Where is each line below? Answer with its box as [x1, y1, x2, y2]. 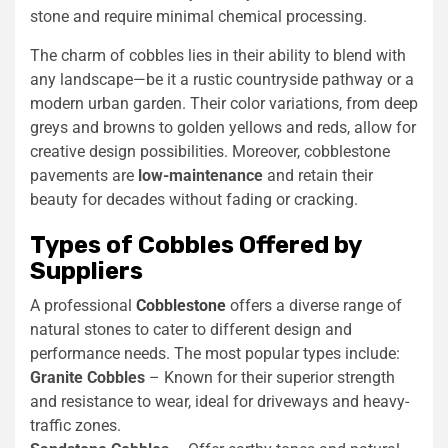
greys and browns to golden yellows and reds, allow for [30, 117, 416, 137]
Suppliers [30, 256, 143, 285]
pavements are [30, 165, 138, 185]
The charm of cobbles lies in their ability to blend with [30, 45, 406, 65]
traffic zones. [30, 415, 121, 435]
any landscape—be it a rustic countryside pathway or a [30, 69, 414, 89]
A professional [30, 295, 136, 315]
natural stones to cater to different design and [30, 319, 352, 339]
